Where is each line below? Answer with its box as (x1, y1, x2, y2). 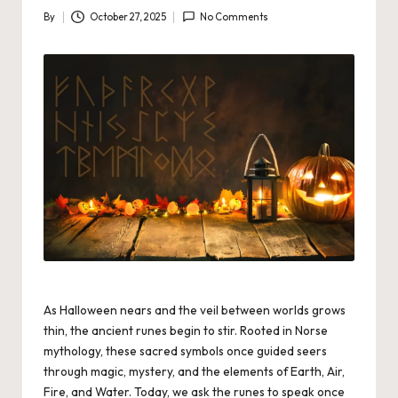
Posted (43, 18, 76, 31)
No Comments (200, 11, 269, 24)
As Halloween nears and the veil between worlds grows (44, 302, 346, 319)
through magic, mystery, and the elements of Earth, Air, (44, 363, 345, 380)
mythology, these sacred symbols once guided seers (44, 343, 327, 360)
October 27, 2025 (89, 11, 166, 24)
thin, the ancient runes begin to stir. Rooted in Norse (44, 322, 328, 339)
